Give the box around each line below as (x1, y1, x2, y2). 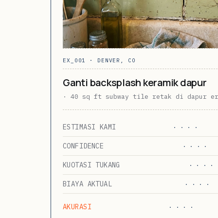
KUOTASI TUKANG (63, 160, 120, 169)
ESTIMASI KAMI (63, 122, 116, 131)
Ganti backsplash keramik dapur (63, 75, 207, 89)
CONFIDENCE (63, 141, 104, 150)
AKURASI (63, 202, 91, 211)
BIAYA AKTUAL (63, 179, 112, 188)
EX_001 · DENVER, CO (63, 56, 136, 64)
